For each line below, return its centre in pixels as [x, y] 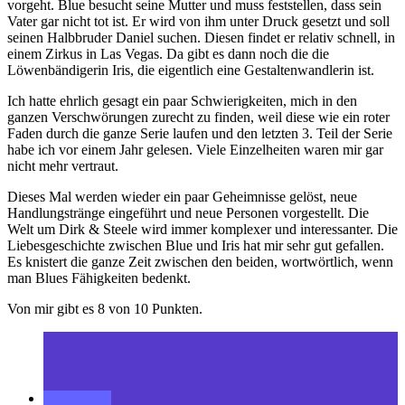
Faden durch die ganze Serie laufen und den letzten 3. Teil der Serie [200, 133]
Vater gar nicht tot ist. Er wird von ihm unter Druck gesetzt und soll [198, 21]
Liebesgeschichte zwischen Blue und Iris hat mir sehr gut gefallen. [196, 245]
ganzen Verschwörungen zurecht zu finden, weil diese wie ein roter [198, 117]
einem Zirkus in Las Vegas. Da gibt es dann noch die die [168, 53]
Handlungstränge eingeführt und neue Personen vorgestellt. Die [188, 212]
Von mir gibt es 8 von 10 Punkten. [105, 308]
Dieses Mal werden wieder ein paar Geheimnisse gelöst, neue [182, 196]
